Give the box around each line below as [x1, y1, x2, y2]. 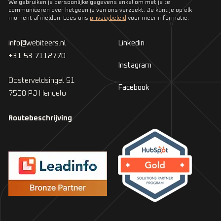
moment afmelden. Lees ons [8, 15, 90, 21]
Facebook [118, 83, 149, 91]
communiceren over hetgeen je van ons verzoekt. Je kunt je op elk [8, 7, 192, 13]
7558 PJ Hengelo [8, 89, 66, 97]
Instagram [118, 61, 151, 69]
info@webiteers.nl [8, 39, 66, 47]
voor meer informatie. [126, 15, 189, 21]
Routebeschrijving [8, 114, 72, 122]
